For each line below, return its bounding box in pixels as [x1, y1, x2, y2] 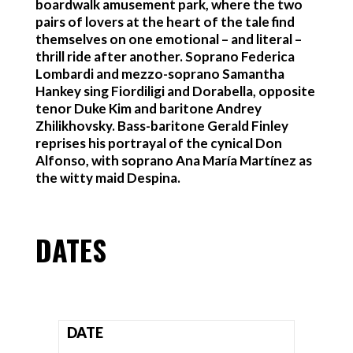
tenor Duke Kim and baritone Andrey [35, 100, 262, 117]
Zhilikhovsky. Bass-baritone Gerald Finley [35, 117, 288, 134]
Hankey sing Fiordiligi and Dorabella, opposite [35, 83, 315, 99]
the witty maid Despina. [35, 169, 180, 186]
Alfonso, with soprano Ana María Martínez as [35, 152, 312, 169]
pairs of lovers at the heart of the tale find [35, 13, 295, 30]
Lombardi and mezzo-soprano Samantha [35, 65, 284, 82]
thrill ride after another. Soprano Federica [35, 48, 295, 65]
